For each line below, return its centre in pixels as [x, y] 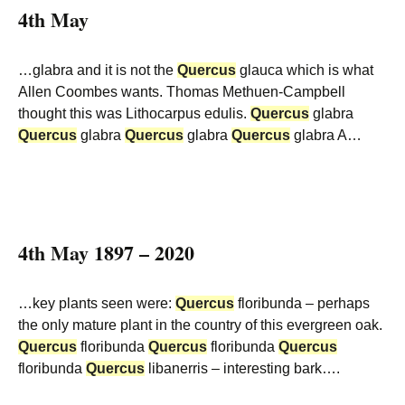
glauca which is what [305, 70]
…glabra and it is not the [98, 70]
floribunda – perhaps [302, 303]
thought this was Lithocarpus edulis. [134, 113]
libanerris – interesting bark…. [242, 368]
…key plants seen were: [97, 303]
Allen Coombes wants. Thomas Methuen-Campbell [182, 92]
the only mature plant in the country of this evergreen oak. [200, 325]
